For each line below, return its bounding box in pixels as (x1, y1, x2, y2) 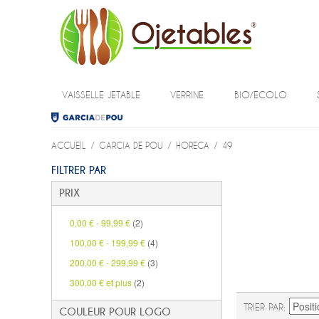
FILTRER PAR (51, 164, 106, 177)
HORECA (176, 140, 209, 150)
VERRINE (170, 89, 204, 100)
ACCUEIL (51, 140, 86, 150)
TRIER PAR (244, 301, 283, 313)
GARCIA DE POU (99, 140, 163, 150)
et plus (104, 276, 134, 288)
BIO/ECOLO (234, 89, 287, 100)
